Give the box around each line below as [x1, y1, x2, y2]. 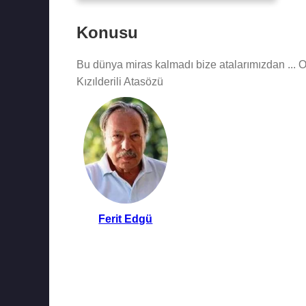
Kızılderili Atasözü [76, 76, 163, 87]
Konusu [76, 23, 138, 42]
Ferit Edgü [98, 213, 153, 225]
